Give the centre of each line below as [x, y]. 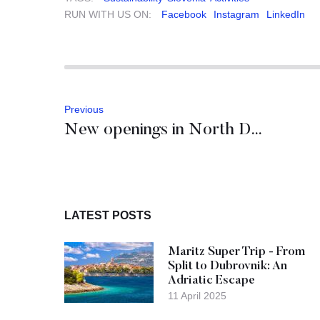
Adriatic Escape [211, 281]
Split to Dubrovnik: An [227, 266]
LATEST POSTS [108, 215]
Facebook [184, 14]
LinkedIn [286, 14]
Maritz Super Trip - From [236, 252]
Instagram [236, 14]
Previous [84, 109]
